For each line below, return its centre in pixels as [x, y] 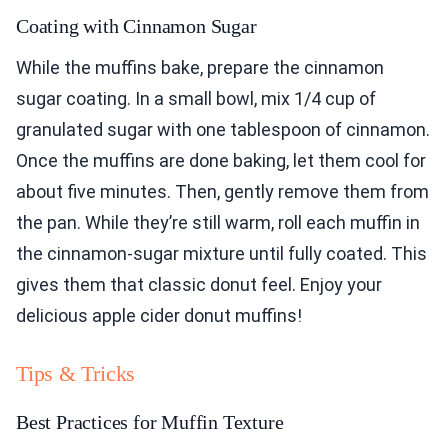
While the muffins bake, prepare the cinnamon [200, 68]
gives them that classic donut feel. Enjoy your [199, 285]
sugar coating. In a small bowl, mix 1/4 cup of [196, 99]
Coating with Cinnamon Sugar [136, 26]
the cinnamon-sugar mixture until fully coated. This [221, 254]
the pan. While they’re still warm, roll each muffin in [218, 223]
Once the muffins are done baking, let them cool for [221, 161]
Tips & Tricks [76, 374]
